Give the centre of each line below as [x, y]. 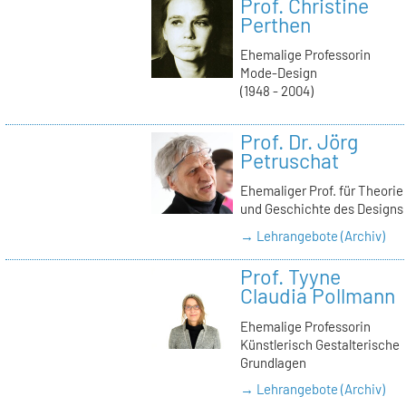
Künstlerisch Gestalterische [319, 344]
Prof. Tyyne [290, 276]
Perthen [275, 24]
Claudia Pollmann [317, 295]
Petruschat [289, 160]
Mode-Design [278, 73]
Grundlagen [273, 362]
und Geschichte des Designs [321, 209]
